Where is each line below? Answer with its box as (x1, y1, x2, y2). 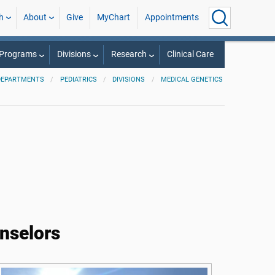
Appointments (144, 12, 199, 23)
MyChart (97, 12, 131, 23)
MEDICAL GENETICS (161, 76, 223, 83)
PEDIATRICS (60, 76, 97, 83)
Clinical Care (166, 49, 214, 60)
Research (110, 49, 147, 60)
